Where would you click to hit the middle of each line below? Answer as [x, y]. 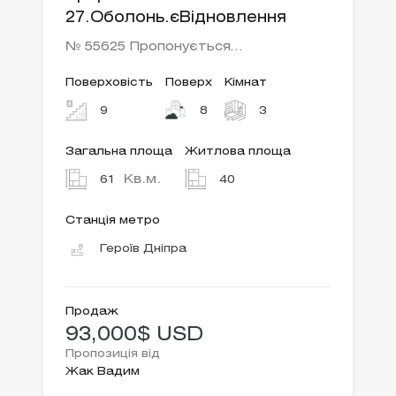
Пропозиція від [113, 354]
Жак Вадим [103, 372]
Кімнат [246, 83]
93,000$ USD [134, 335]
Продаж [92, 312]
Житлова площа [238, 152]
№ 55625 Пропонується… [154, 48]
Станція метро [113, 221]
